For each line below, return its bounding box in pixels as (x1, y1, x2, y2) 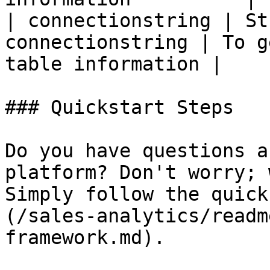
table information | (5, 53, 222, 75)
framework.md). (5, 227, 165, 248)
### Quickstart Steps (5, 96, 234, 118)
